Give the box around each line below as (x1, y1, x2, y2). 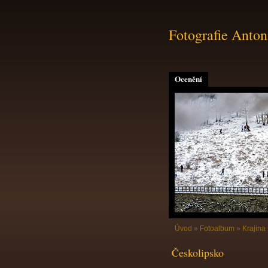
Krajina (242, 224, 266, 233)
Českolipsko (172, 245, 224, 260)
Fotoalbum (200, 224, 234, 233)
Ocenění (175, 73, 202, 85)
